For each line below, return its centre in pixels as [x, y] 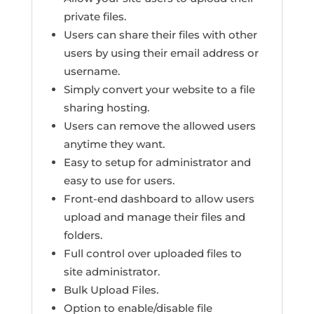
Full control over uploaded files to [152, 254]
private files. [95, 17]
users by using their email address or [161, 53]
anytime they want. [114, 144]
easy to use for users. [119, 181]
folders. [83, 235]
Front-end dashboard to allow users [159, 199]
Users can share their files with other [160, 35]
